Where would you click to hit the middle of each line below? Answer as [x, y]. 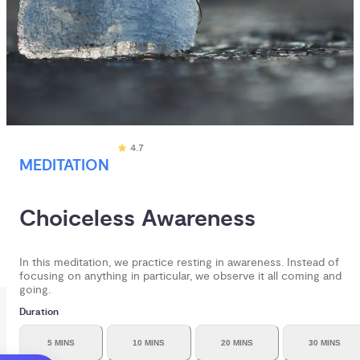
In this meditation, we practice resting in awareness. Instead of [179, 263]
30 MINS [324, 343]
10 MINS [149, 343]
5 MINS [61, 343]
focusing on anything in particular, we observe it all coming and [180, 276]
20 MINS [237, 343]
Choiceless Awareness [137, 220]
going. [35, 290]
